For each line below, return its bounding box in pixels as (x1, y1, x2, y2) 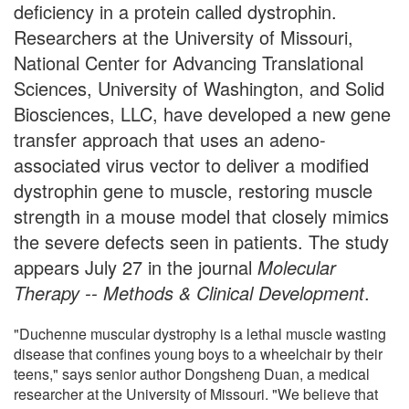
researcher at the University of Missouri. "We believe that (14, 383, 378, 404)
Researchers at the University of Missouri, (14, 23, 353, 50)
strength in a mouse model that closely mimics (14, 202, 389, 229)
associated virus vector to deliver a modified (14, 151, 369, 178)
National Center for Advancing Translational (14, 48, 363, 76)
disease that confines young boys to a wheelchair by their (14, 342, 383, 364)
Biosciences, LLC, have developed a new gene (14, 100, 391, 127)
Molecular (257, 253, 336, 280)
